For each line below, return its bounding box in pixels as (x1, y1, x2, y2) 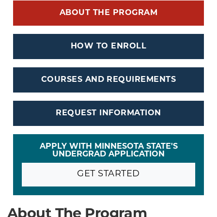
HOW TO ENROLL (70, 42, 147, 50)
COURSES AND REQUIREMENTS (41, 76, 176, 84)
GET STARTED (77, 170, 140, 179)
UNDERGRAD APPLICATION (52, 150, 165, 158)
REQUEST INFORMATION (56, 109, 161, 117)
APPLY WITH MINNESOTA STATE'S (39, 142, 178, 151)
